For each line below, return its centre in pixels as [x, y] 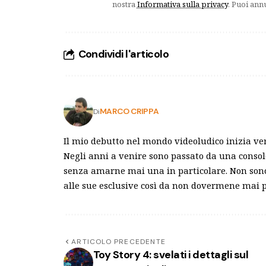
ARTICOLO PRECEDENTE [119, 241]
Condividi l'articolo [123, 54]
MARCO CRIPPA [129, 111]
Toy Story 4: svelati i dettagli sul [171, 254]
